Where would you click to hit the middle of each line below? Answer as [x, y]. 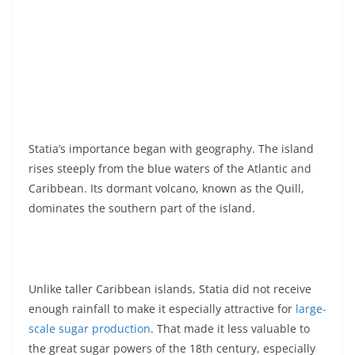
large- [311, 308]
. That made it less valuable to [230, 328]
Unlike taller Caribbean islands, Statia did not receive [170, 288]
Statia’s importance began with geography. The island [171, 148]
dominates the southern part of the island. [142, 208]
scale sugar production [90, 328]
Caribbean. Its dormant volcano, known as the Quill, [166, 188]
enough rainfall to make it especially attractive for [162, 308]
